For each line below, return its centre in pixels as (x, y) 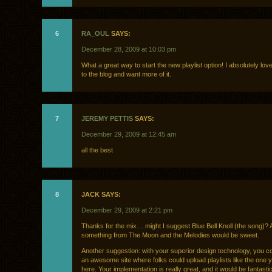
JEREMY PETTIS (107, 119)
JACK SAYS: (101, 195)
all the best (97, 150)
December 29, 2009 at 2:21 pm (127, 210)
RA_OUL (95, 34)
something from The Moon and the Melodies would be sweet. (170, 235)
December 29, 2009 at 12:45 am (129, 134)
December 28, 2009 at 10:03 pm (129, 49)
